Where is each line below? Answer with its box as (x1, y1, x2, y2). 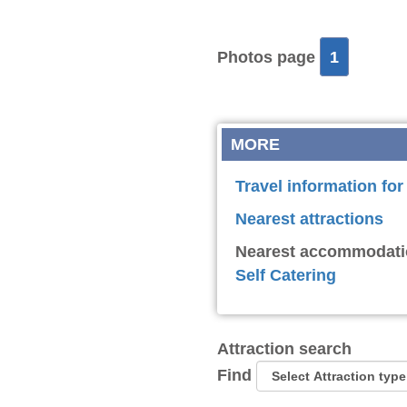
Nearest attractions (235, 210, 383, 228)
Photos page (217, 48, 320, 66)
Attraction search (217, 340, 352, 358)
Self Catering (235, 266, 336, 284)
